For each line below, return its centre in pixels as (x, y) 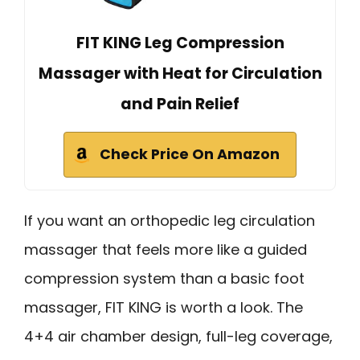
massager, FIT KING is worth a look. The (164, 308)
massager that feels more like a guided (166, 250)
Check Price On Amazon (190, 155)
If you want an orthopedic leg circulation (170, 221)
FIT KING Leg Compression (180, 43)
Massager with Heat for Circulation (180, 74)
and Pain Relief (180, 104)
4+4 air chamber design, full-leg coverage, (178, 337)
